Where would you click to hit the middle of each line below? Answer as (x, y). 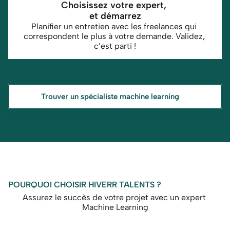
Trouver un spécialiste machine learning (110, 96)
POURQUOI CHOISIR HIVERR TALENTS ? (85, 185)
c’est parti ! (115, 46)
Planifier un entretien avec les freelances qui (114, 26)
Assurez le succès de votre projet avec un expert (114, 197)
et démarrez (115, 16)
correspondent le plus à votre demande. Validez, (114, 36)
